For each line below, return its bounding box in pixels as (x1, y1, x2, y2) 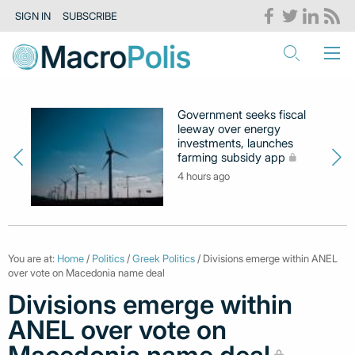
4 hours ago (177, 170, 231, 182)
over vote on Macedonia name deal (8, 266, 165, 280)
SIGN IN (15, 10, 52, 23)
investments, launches (177, 136, 294, 151)
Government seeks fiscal (177, 107, 307, 122)
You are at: (8, 252, 57, 265)
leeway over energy (177, 121, 281, 136)
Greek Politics (132, 252, 195, 265)
